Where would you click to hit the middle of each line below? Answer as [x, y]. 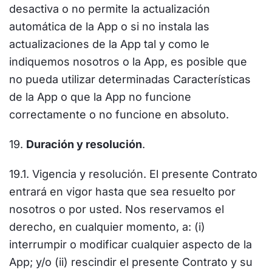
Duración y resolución [84, 144]
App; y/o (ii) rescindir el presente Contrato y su [131, 262]
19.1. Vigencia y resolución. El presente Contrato [133, 174]
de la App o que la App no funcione [100, 97]
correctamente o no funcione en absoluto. [119, 114]
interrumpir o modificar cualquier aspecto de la [131, 244]
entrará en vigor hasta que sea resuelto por [122, 192]
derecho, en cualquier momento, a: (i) [107, 227]
